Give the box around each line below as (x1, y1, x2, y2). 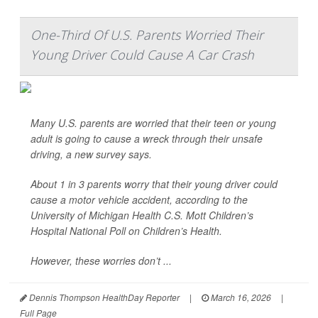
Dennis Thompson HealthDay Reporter (27, 291, 180, 303)
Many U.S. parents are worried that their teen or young (31, 116, 276, 130)
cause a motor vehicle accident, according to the (31, 192, 248, 207)
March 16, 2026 (209, 291, 271, 303)
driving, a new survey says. (31, 147, 152, 161)
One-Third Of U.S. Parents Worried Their (31, 26, 263, 43)
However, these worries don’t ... (31, 253, 172, 268)
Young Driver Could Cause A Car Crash (31, 46, 254, 63)
